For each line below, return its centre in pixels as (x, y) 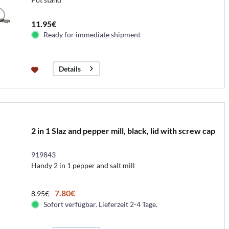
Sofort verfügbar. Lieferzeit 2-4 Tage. (100, 204)
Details (70, 69)
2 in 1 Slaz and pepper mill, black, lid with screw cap (123, 130)
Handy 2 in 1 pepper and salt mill (83, 165)
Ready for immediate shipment (92, 34)
